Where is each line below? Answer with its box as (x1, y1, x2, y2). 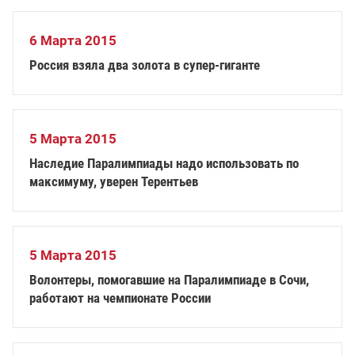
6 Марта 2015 (29, 32, 116, 48)
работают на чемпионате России (29, 290, 211, 306)
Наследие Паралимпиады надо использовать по (29, 155, 299, 171)
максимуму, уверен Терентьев (29, 174, 198, 189)
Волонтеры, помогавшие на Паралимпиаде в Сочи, (29, 272, 309, 288)
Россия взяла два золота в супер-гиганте (29, 57, 260, 73)
